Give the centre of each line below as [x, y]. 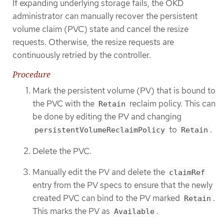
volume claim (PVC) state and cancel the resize [100, 29]
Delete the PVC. [62, 151]
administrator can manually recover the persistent [105, 16]
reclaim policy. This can [171, 104]
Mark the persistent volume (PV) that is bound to [124, 91]
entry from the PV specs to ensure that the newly [122, 185]
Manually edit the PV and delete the [100, 172]
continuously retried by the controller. [82, 55]
